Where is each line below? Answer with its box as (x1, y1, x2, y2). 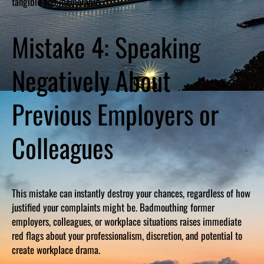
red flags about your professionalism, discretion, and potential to (12, 227, 242, 243)
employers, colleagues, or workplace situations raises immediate (12, 213, 242, 229)
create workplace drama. (12, 242, 100, 257)
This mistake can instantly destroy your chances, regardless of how (12, 185, 250, 200)
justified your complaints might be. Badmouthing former (12, 199, 214, 214)
